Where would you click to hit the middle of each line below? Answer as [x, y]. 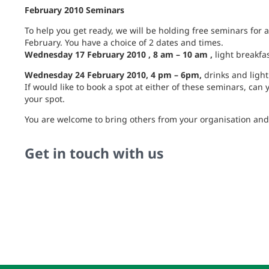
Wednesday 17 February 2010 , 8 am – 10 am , [118, 54]
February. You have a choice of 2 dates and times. [124, 42]
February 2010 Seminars [74, 10]
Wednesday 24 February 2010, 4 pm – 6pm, [113, 75]
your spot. [44, 99]
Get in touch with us [94, 153]
